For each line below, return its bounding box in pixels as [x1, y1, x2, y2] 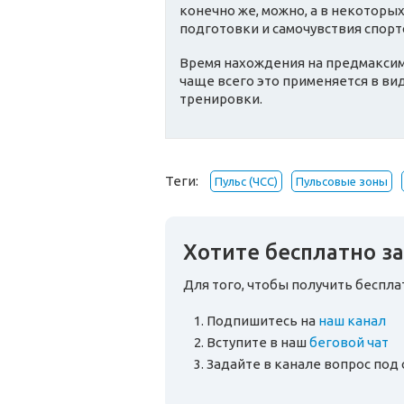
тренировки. [179, 91, 262, 107]
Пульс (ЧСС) [214, 175, 278, 188]
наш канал [318, 313, 386, 329]
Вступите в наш [207, 335, 309, 351]
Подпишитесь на [207, 313, 318, 329]
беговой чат [309, 335, 389, 351]
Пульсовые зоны [295, 175, 388, 188]
